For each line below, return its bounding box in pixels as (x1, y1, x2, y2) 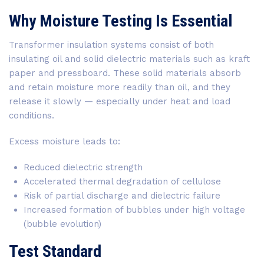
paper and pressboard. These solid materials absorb (9, 68, 241, 78)
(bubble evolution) (24, 219, 101, 229)
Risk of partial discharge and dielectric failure (24, 190, 220, 201)
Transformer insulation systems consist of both (9, 39, 214, 50)
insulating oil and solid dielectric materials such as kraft (9, 54, 250, 64)
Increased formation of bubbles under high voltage (24, 204, 245, 215)
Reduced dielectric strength (24, 162, 143, 173)
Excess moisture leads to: (9, 136, 120, 147)
